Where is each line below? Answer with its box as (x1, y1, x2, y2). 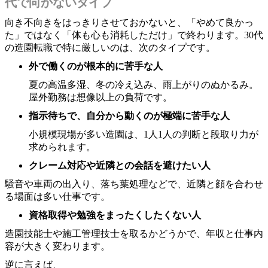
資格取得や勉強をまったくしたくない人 (29, 209, 201, 220)
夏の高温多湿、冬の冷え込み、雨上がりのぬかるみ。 (29, 79, 258, 90)
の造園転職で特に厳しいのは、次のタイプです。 (5, 42, 215, 53)
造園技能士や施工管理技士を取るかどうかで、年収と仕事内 (5, 228, 263, 239)
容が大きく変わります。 (5, 240, 110, 251)
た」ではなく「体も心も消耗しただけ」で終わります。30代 (5, 29, 263, 40)
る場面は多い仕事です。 (5, 191, 110, 202)
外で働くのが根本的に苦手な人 (29, 60, 163, 71)
